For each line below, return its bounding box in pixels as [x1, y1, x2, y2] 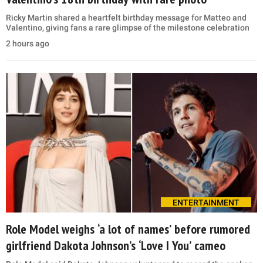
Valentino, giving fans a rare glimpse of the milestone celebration [6, 23, 249, 33]
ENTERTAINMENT [173, 198, 240, 207]
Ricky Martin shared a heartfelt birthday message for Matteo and [6, 13, 247, 23]
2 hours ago [6, 39, 49, 49]
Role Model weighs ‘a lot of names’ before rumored [6, 221, 250, 237]
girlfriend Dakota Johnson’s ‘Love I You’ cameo [6, 237, 225, 254]
